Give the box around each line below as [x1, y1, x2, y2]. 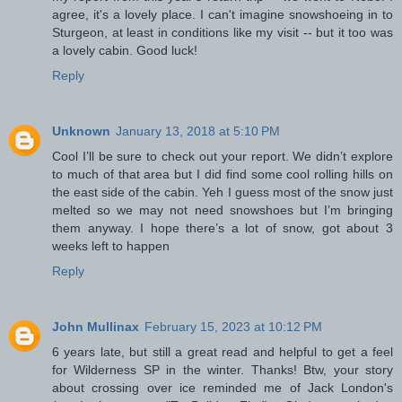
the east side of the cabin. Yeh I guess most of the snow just [52, 185, 393, 200]
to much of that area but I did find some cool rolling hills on [52, 167, 393, 182]
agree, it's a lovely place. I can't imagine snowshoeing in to [52, 7, 393, 22]
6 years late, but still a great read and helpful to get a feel [52, 345, 393, 360]
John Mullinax [52, 319, 139, 335]
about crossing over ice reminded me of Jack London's [52, 380, 393, 396]
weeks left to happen [52, 239, 170, 254]
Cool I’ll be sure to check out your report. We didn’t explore [52, 149, 393, 164]
